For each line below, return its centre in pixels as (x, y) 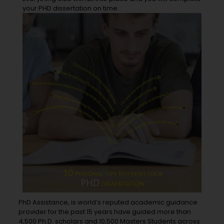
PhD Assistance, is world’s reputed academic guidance (108, 202)
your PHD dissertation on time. (70, 8)
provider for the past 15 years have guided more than (105, 211)
